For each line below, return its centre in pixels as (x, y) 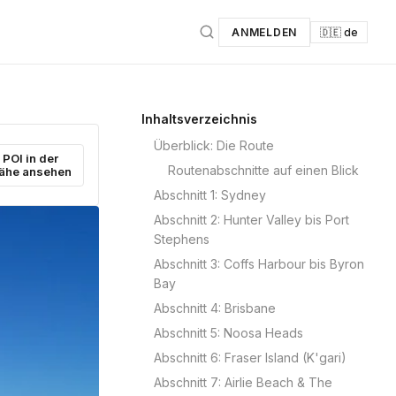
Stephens (182, 239)
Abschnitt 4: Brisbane (215, 308)
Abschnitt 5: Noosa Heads (228, 333)
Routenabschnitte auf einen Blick (263, 170)
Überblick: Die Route (214, 145)
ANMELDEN (264, 32)
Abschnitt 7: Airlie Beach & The (243, 382)
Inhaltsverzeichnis (199, 119)
